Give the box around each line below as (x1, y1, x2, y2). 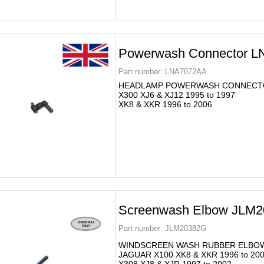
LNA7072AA (163, 67, 207, 76)
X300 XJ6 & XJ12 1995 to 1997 (118, 90, 235, 100)
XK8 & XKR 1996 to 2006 (118, 100, 212, 109)
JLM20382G (163, 224, 206, 233)
